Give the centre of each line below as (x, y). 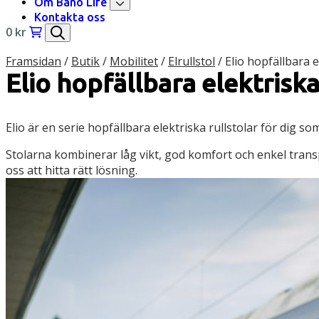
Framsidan (33, 62)
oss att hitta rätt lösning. (72, 171)
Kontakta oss (70, 17)
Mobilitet (134, 62)
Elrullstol (192, 62)
